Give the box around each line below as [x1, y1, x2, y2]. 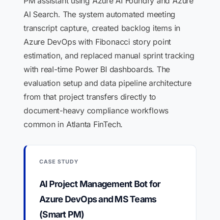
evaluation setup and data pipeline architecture [24, 78, 192, 88]
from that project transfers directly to [24, 92, 157, 102]
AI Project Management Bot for [39, 179, 161, 189]
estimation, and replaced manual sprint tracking [24, 51, 194, 60]
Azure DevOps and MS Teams [39, 194, 157, 204]
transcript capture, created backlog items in [24, 23, 181, 33]
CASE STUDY [39, 158, 79, 165]
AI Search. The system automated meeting [24, 9, 176, 19]
